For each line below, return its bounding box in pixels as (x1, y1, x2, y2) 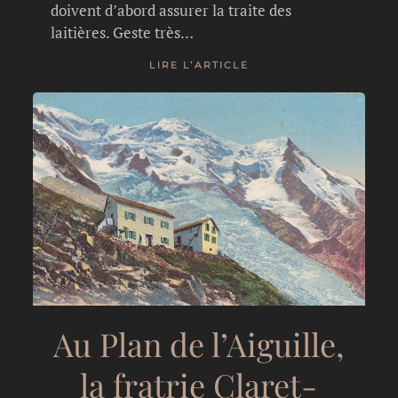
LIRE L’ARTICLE (148, 59, 249, 72)
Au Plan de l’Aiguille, (53, 322, 345, 365)
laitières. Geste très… (51, 21, 195, 43)
